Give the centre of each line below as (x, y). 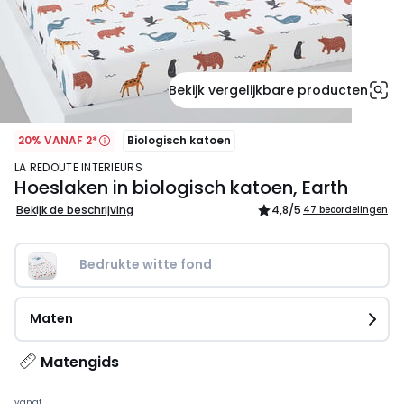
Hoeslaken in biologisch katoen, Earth (181, 188)
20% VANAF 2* (58, 140)
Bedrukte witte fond (146, 265)
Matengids (80, 363)
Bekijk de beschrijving (75, 210)
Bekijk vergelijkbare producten (268, 90)
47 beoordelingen (345, 210)
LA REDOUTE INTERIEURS (81, 168)
